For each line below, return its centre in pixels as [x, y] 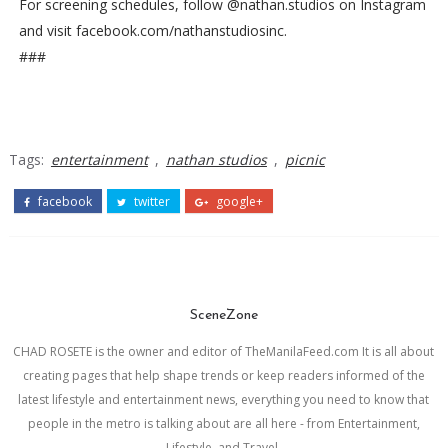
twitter [150, 201]
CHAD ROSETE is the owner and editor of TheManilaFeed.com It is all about [224, 351]
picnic [304, 159]
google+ [237, 201]
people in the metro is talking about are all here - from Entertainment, [223, 423]
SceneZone [223, 315]
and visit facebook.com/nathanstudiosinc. [152, 30]
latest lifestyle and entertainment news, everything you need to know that [224, 399]
